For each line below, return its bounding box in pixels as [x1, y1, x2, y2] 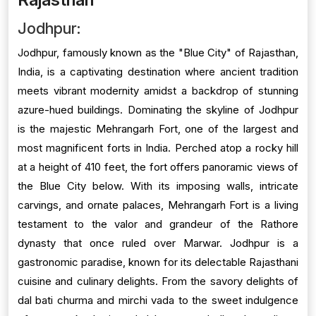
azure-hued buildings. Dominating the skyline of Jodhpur [18, 103, 298, 116]
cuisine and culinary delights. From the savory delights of [18, 274, 298, 288]
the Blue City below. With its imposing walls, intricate [18, 179, 298, 193]
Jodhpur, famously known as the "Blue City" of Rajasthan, [18, 46, 298, 59]
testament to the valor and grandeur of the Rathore [18, 217, 298, 231]
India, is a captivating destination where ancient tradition [18, 65, 298, 78]
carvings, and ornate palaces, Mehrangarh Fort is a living [18, 198, 298, 212]
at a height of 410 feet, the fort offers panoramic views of [18, 160, 298, 174]
